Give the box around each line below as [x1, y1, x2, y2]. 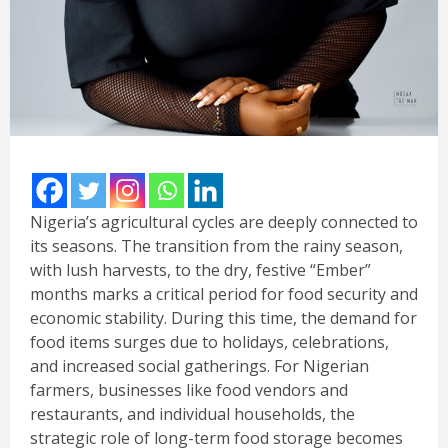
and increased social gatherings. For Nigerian [30, 355, 369, 378]
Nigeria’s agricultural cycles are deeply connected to [30, 211, 418, 234]
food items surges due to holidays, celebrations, [30, 331, 389, 354]
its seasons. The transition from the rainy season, [30, 235, 403, 258]
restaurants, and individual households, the [30, 403, 355, 426]
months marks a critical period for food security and [30, 283, 418, 306]
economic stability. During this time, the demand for [30, 307, 417, 330]
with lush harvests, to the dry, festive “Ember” [30, 259, 371, 282]
